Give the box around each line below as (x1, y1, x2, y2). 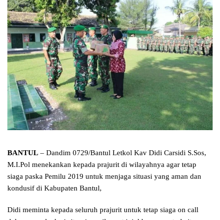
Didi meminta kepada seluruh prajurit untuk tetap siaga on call (7, 206, 198, 214)
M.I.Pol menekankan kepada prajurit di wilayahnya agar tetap (7, 161, 196, 169)
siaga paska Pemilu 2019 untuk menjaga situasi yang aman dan (7, 172, 201, 181)
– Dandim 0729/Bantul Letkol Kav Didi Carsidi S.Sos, (38, 149, 206, 157)
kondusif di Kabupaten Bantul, (7, 184, 102, 192)
